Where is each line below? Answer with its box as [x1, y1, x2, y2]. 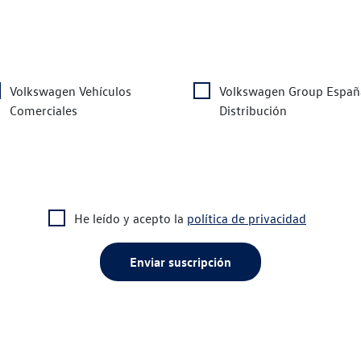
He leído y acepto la [74, 210, 187, 226]
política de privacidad [187, 210, 306, 226]
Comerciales [10, 102, 77, 118]
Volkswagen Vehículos [10, 82, 131, 99]
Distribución [219, 102, 287, 118]
